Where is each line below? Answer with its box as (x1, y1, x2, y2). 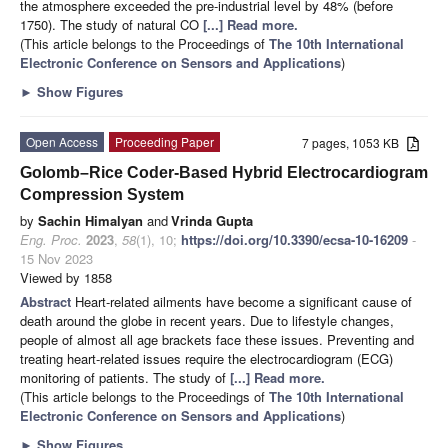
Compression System (20, 185, 184, 203)
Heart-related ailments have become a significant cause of (75, 291, 412, 311)
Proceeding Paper (115, 132, 214, 150)
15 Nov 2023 (20, 248, 93, 268)
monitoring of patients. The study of (20, 367, 230, 387)
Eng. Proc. (20, 229, 82, 249)
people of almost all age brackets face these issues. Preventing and (20, 329, 414, 349)
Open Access (26, 132, 98, 150)
